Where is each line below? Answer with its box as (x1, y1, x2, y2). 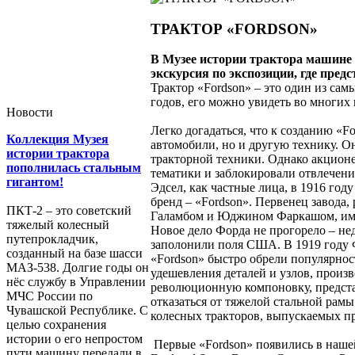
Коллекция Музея (6, 132, 109, 146)
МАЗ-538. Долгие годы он (6, 261, 149, 274)
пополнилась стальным (6, 161, 141, 174)
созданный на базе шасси (6, 246, 143, 260)
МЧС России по (6, 289, 93, 303)
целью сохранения (6, 318, 106, 331)
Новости (6, 105, 53, 119)
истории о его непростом (6, 332, 143, 345)
